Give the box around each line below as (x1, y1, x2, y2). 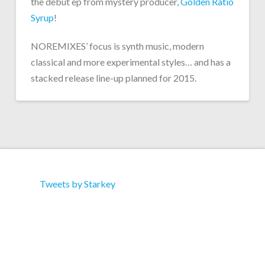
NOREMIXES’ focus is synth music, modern (30, 40, 204, 52)
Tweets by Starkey (39, 178, 115, 190)
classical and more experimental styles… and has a (30, 56, 231, 68)
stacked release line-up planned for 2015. (30, 72, 196, 84)
